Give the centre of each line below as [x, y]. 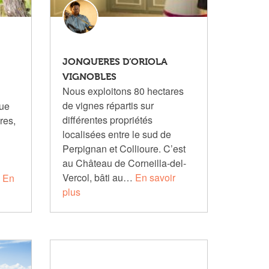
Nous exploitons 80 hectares [123, 91]
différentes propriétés [108, 120]
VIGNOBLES [90, 77]
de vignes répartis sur [108, 105]
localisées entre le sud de [117, 134]
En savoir [156, 177]
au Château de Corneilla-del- [125, 163]
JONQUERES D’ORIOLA [115, 62]
